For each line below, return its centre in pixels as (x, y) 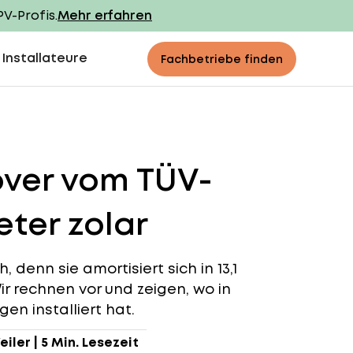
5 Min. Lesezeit (89, 342)
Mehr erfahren (105, 15)
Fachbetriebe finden (222, 59)
